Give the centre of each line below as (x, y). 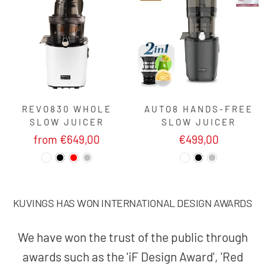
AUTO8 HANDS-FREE (198, 109)
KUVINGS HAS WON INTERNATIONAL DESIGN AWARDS (132, 203)
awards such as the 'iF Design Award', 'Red (132, 256)
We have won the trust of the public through (132, 237)
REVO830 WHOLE (67, 109)
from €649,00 (67, 139)
